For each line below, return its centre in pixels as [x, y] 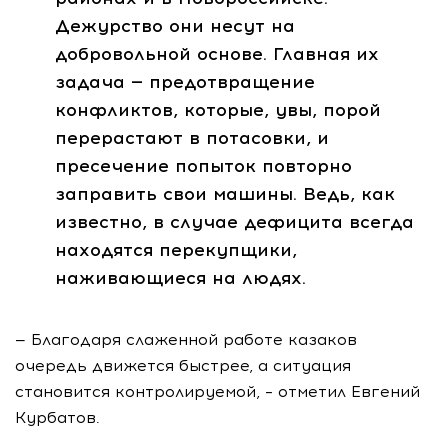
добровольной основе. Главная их [217, 53]
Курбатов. [57, 417]
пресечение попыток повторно [203, 165]
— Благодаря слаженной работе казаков [186, 339]
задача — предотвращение [185, 81]
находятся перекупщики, [176, 249]
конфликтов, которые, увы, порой [218, 109]
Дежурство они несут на [175, 25]
